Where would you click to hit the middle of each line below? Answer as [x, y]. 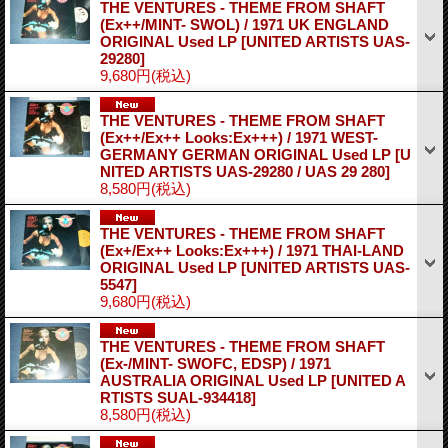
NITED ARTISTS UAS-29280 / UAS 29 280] [245, 171]
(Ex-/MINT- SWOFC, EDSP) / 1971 [215, 363]
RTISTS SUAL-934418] [178, 397]
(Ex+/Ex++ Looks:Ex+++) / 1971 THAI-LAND [252, 250]
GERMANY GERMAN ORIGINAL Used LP [247, 154]
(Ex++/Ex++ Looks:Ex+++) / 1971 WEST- [239, 137]
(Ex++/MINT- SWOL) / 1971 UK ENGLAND [244, 24]
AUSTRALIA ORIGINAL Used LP [215, 380]
